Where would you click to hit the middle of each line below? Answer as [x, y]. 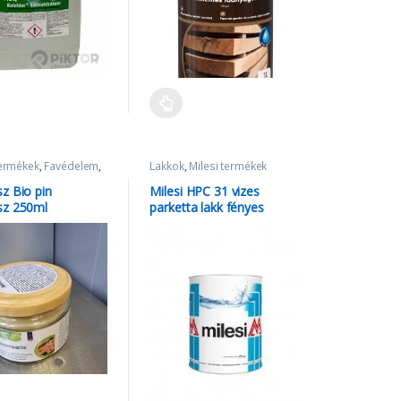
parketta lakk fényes [207, 207]
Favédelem [72, 166]
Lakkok [167, 166]
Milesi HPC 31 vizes [205, 191]
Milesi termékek [228, 166]
